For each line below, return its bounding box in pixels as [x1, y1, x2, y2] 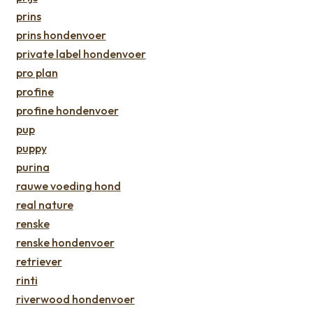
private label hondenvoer [15, 46, 146, 61]
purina [15, 159, 50, 174]
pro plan [15, 65, 58, 80]
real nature [15, 197, 73, 212]
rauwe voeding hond [15, 178, 121, 193]
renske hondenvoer [15, 235, 115, 249]
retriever [15, 254, 62, 268]
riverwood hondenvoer [15, 291, 135, 306]
